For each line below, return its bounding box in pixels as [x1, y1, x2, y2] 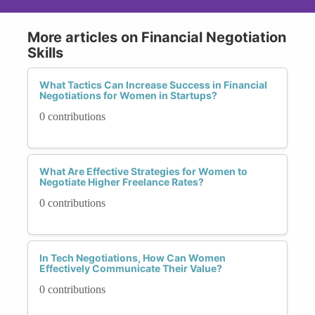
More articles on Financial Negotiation [27, 28, 286, 46]
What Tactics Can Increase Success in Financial [39, 78, 267, 91]
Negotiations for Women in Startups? [39, 89, 217, 101]
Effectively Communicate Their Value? [39, 262, 222, 274]
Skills [27, 44, 63, 61]
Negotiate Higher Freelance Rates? [39, 175, 204, 188]
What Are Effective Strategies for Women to [39, 165, 247, 177]
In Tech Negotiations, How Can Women [39, 251, 226, 264]
